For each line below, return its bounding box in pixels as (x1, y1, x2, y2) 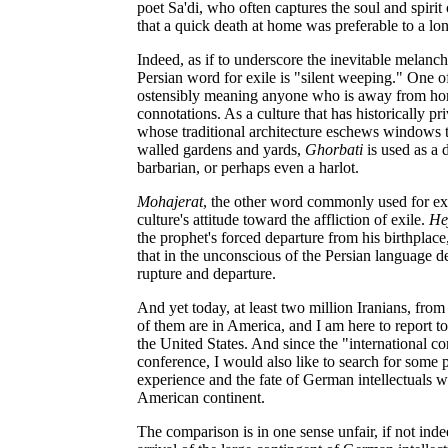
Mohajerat (137, 193, 203, 210)
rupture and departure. (137, 265, 276, 282)
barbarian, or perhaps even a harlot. (137, 159, 359, 176)
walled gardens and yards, (137, 141, 305, 158)
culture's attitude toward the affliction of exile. (137, 211, 429, 228)
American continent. (137, 389, 265, 406)
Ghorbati (305, 141, 363, 158)
